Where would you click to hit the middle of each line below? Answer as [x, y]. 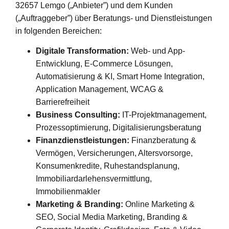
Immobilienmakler [68, 192]
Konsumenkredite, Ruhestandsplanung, [108, 166]
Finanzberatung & [163, 141]
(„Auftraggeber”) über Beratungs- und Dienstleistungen [114, 18]
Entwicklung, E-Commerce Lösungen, [104, 64]
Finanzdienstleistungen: [83, 141]
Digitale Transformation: [82, 51]
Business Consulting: [78, 115]
